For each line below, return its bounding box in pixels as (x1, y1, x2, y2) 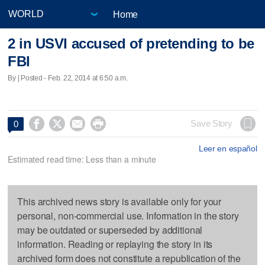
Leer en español (198, 143, 257, 153)
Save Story (190, 118, 232, 128)
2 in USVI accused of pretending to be (8, 35, 254, 52)
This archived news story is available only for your (17, 194, 222, 208)
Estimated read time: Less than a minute (8, 153, 156, 165)
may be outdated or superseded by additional (17, 222, 203, 237)
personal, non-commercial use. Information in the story (17, 208, 239, 222)
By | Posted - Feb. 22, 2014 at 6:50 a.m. (8, 73, 128, 82)
